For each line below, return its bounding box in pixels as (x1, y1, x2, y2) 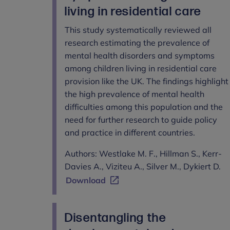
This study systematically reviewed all (65, 24, 212, 35)
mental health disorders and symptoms (65, 50, 215, 61)
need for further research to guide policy (65, 114, 217, 125)
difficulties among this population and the (65, 101, 223, 112)
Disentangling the (65, 210, 166, 225)
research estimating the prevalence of (65, 37, 209, 48)
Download (66, 175, 106, 185)
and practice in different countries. (65, 127, 195, 138)
